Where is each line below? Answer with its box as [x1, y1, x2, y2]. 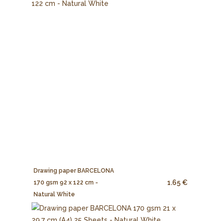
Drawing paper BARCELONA [34, 167, 114, 174]
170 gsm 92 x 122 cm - [34, 179, 99, 186]
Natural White [34, 190, 75, 198]
